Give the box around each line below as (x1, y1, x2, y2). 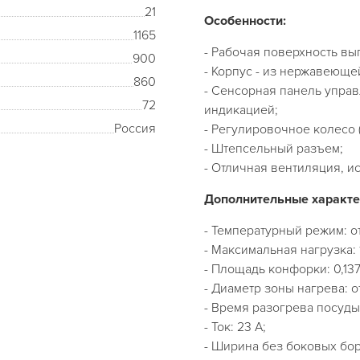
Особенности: (204, 13, 286, 29)
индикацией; (204, 102, 278, 118)
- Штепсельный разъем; (204, 141, 343, 157)
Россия (114, 121, 156, 137)
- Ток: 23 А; (204, 319, 266, 335)
